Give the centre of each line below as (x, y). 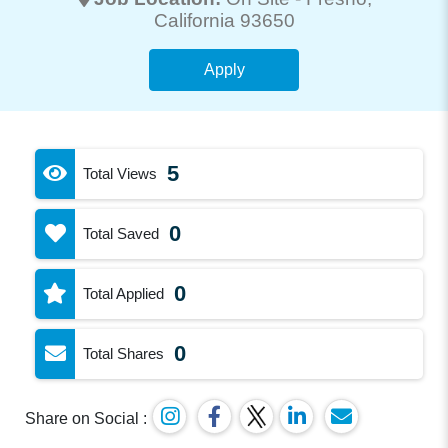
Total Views (120, 173)
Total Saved (121, 233)
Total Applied (124, 293)
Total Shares (124, 353)
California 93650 (224, 20)
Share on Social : (86, 418)
